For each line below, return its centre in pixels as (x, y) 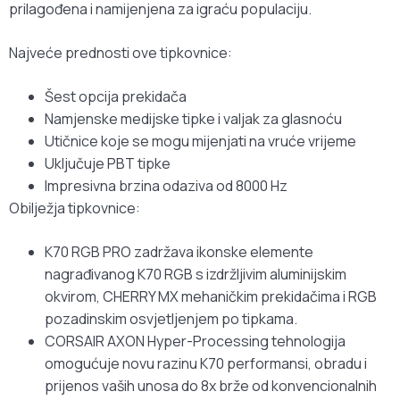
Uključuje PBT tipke (108, 164)
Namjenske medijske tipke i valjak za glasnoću (193, 119)
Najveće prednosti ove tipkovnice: (121, 53)
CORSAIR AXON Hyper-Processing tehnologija (195, 342)
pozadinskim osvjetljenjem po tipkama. (171, 319)
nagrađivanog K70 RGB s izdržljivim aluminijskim (196, 275)
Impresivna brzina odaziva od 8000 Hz (166, 186)
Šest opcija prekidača (116, 97)
